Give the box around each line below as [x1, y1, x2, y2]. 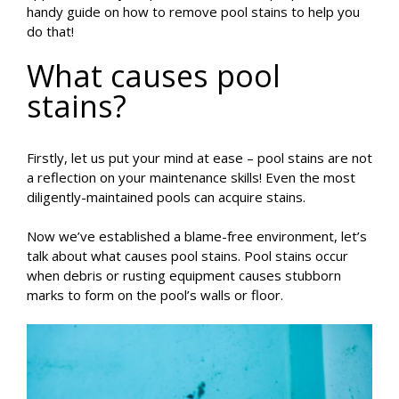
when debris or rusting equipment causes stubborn [27, 266, 341, 285]
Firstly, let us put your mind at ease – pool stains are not [27, 149, 372, 167]
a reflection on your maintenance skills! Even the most [27, 168, 355, 187]
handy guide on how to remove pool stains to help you [27, 3, 360, 21]
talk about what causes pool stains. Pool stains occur [27, 247, 348, 265]
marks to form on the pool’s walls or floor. [27, 286, 287, 305]
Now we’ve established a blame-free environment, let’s [27, 227, 367, 246]
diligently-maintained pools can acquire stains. [27, 188, 309, 207]
